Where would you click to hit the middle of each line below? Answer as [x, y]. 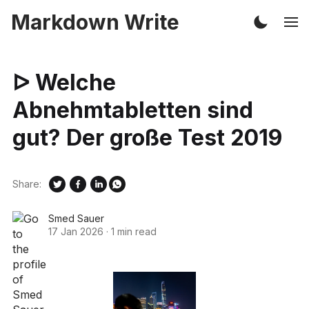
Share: [27, 184]
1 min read [133, 231]
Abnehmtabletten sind [132, 110]
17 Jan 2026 [76, 231]
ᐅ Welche [64, 82]
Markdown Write [95, 22]
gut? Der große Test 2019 [147, 137]
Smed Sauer [76, 218]
